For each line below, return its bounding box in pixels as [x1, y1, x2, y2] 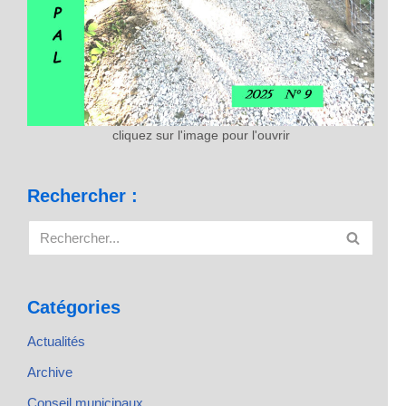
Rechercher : [27, 186, 138, 206]
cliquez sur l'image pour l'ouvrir [111, 129, 290, 142]
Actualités [27, 333, 85, 349]
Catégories [27, 297, 121, 317]
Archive [27, 364, 72, 380]
